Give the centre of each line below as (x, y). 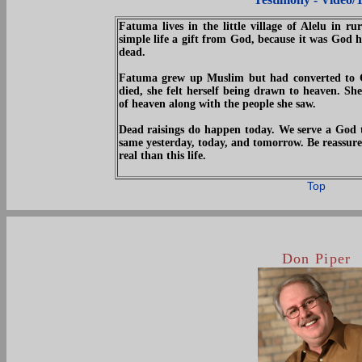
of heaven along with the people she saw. (217, 104)
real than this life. (162, 156)
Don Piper (316, 259)
